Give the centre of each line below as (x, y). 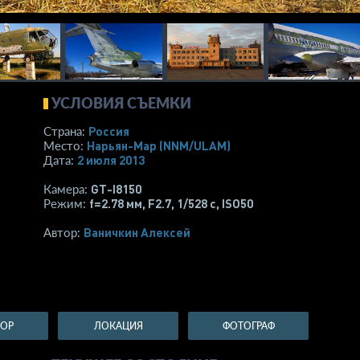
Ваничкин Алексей (137, 232)
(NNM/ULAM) (195, 145)
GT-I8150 (116, 189)
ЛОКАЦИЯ (118, 326)
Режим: (66, 203)
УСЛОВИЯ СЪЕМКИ (121, 103)
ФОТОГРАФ (248, 326)
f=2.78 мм (116, 203)
